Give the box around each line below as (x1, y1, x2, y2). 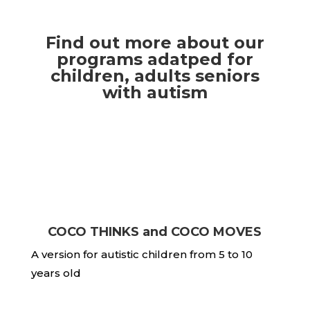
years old (30, 266, 81, 280)
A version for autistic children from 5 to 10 (30, 248, 253, 261)
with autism (102, 82, 208, 102)
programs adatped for (56, 49, 253, 69)
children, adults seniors (50, 66, 259, 86)
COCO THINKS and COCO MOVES (48, 224, 262, 239)
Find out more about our (45, 33, 264, 53)
